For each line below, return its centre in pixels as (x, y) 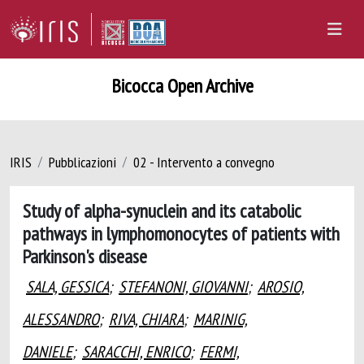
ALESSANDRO (61, 319)
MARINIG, (221, 319)
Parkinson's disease (85, 256)
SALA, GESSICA (67, 287)
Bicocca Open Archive (182, 86)
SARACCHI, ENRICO (136, 352)
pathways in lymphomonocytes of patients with (181, 233)
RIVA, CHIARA (146, 319)
